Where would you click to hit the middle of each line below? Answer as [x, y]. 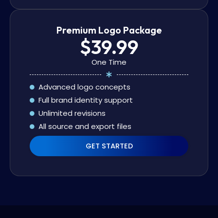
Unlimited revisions [72, 113]
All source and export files [85, 127]
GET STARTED [109, 146]
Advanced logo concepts [84, 87]
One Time [109, 62]
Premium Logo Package [109, 30]
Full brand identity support [85, 100]
